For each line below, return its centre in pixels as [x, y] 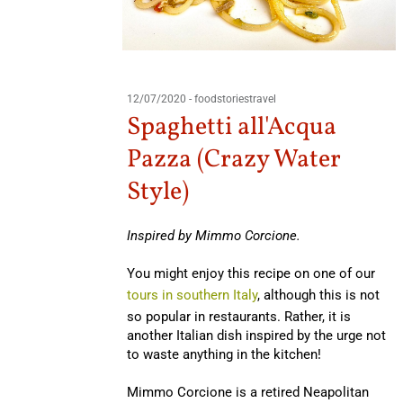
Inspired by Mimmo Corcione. [213, 235]
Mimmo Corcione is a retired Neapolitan [247, 392]
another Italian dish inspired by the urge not [256, 335]
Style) [157, 192]
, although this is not [318, 295]
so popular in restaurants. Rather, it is [238, 316]
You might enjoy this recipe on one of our [251, 273]
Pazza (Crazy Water [233, 159]
